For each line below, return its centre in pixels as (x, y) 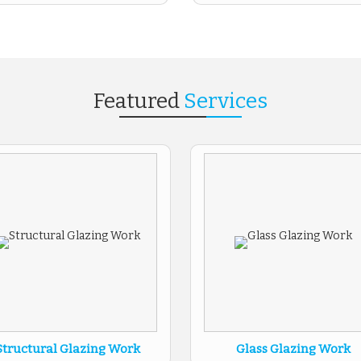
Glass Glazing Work (293, 349)
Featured (139, 101)
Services (226, 101)
